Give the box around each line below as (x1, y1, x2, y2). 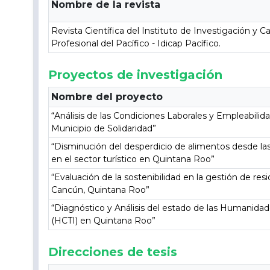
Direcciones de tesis (48, 245, 178, 259)
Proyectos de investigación (48, 67, 223, 82)
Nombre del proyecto (51, 91, 163, 102)
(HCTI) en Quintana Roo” (51, 215, 156, 226)
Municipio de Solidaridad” (51, 123, 157, 134)
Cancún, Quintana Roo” (51, 184, 150, 195)
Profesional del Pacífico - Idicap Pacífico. (51, 38, 221, 49)
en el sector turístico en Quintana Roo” (51, 154, 215, 165)
